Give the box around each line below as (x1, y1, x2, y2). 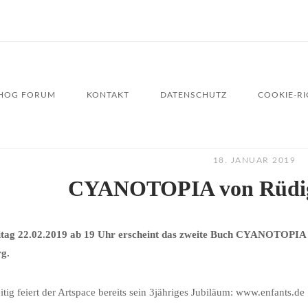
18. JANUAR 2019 (212, 156, 296, 164)
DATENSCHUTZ (160, 91, 227, 99)
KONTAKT (87, 91, 129, 99)
